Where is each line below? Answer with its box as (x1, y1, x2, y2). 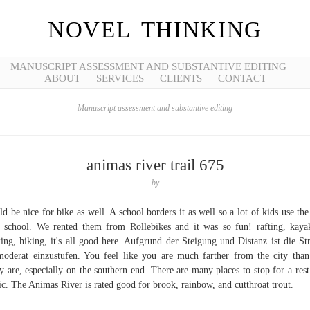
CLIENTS (159, 73, 202, 84)
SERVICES (95, 73, 144, 84)
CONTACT (217, 73, 266, 84)
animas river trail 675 (86, 156, 224, 174)
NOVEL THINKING (48, 17, 262, 42)
